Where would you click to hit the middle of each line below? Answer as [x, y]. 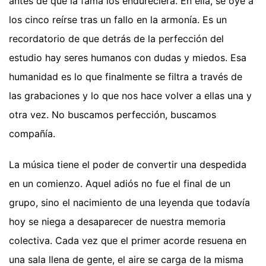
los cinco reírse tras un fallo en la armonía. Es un [118, 20]
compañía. [32, 134]
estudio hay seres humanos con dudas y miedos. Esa [128, 58]
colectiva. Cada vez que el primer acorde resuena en [128, 241]
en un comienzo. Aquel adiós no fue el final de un [120, 184]
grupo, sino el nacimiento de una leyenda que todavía [129, 203]
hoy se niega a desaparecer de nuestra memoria [117, 222]
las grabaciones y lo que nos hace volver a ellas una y [130, 96]
